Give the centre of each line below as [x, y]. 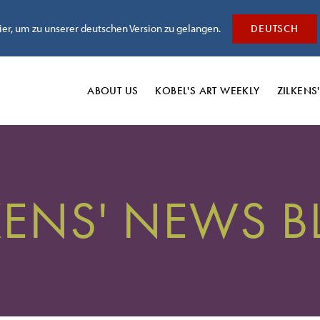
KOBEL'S [177, 90]
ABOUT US [113, 90]
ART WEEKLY [229, 90]
